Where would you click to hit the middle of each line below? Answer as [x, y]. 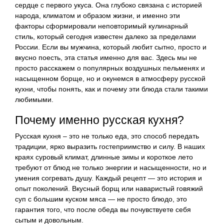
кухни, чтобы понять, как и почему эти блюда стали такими [111, 89]
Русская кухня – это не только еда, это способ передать [107, 136]
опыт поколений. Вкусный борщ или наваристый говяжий [109, 188]
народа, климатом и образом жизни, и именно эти [97, 15]
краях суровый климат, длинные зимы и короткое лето [104, 157]
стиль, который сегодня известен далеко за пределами [105, 36]
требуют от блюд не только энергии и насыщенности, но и [111, 167]
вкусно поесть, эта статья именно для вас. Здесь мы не [106, 57]
